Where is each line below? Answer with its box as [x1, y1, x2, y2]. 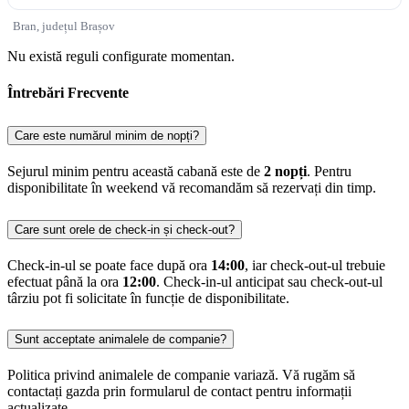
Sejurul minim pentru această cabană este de [7, 163, 264, 179]
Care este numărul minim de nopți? [15, 128, 199, 142]
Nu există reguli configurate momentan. [7, 48, 235, 65]
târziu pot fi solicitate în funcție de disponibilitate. [7, 289, 289, 306]
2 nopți [264, 163, 307, 179]
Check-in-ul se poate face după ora [7, 257, 211, 273]
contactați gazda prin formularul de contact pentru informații [7, 383, 351, 400]
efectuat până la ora [7, 273, 122, 289]
